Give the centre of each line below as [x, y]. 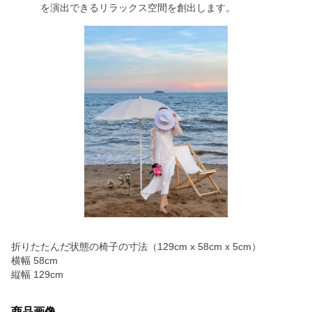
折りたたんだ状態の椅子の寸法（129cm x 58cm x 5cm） [136, 247]
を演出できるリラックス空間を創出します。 [138, 8]
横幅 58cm [34, 260]
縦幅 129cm [37, 274]
